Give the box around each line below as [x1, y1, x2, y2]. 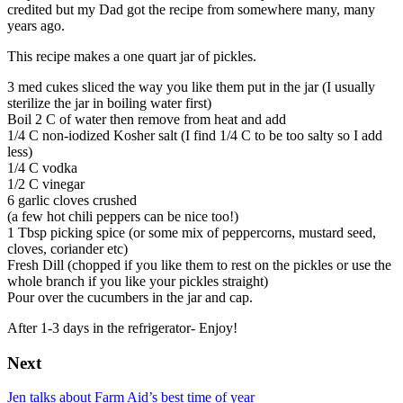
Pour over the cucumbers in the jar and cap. [7, 289, 253, 305]
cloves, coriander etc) [7, 240, 128, 256]
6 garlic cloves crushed [7, 192, 137, 208]
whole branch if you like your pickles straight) [7, 273, 268, 289]
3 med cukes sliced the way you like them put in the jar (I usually [7, 78, 375, 94]
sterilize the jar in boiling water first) [7, 94, 211, 111]
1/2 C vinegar [7, 175, 85, 192]
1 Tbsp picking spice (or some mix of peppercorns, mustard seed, [7, 224, 376, 240]
